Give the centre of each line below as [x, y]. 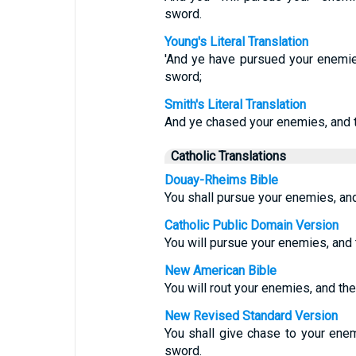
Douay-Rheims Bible [221, 180]
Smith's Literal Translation [235, 104]
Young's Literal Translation [236, 42]
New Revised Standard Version [251, 316]
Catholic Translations [228, 156]
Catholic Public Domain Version [251, 225]
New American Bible [220, 271]
